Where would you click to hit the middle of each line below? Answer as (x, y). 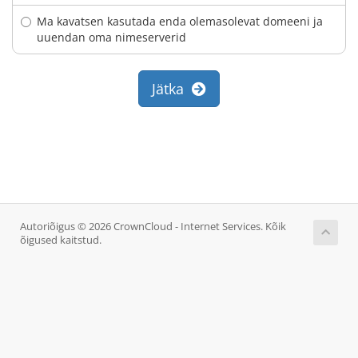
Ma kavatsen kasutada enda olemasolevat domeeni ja (180, 21)
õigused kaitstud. (61, 240)
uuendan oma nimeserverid (111, 37)
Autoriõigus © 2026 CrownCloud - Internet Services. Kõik (153, 227)
